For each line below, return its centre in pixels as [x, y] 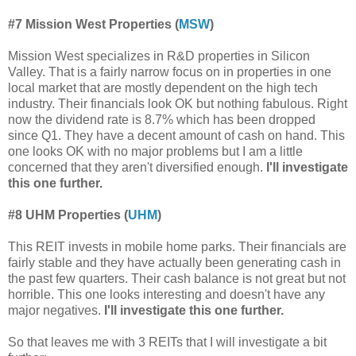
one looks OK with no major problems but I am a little [155, 151]
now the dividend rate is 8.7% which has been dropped [162, 119]
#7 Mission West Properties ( [93, 24]
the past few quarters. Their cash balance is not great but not [177, 278]
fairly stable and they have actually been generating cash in [174, 262]
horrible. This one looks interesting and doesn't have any [166, 294]
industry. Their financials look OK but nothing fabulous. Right [178, 103]
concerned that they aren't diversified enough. [137, 167]
